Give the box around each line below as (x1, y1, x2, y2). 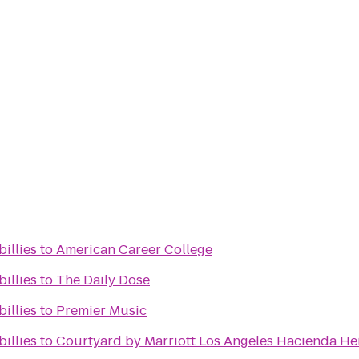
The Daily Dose (56, 271, 150, 289)
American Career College (56, 240, 212, 259)
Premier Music (56, 301, 147, 320)
